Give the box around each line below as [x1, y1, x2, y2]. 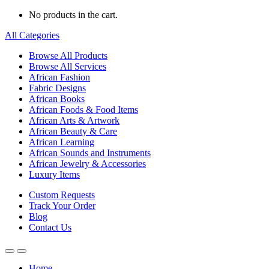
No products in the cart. [29, 10, 118, 20]
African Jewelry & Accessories [29, 159, 146, 169]
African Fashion [29, 72, 90, 82]
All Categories [5, 30, 59, 40]
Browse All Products [29, 50, 107, 61]
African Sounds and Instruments [29, 148, 151, 158]
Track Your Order [29, 201, 95, 211]
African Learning [29, 137, 94, 147]
